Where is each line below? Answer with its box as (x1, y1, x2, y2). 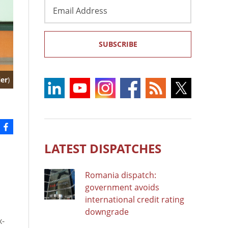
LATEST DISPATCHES (44, 139, 161, 157)
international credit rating (85, 193, 184, 205)
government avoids (85, 181, 159, 193)
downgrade (85, 206, 129, 217)
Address (44, 10, 76, 21)
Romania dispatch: (85, 169, 156, 181)
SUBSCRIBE (98, 39, 137, 49)
